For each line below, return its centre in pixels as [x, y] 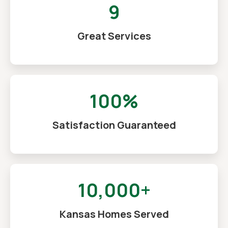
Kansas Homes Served [114, 214]
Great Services [114, 36]
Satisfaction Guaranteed [114, 125]
